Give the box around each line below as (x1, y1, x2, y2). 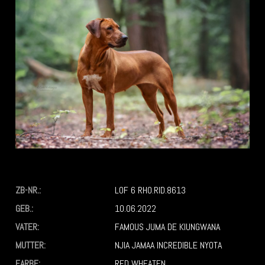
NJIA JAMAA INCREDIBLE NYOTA (115, 239, 225, 252)
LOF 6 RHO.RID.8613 (115, 184, 186, 197)
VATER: (15, 221, 40, 234)
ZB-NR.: (15, 184, 41, 197)
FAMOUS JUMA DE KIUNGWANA (115, 221, 221, 234)
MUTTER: (15, 239, 46, 252)
